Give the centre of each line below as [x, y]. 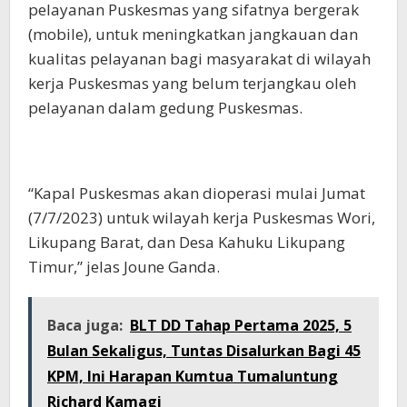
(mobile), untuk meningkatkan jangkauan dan [193, 34]
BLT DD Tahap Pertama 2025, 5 [241, 325]
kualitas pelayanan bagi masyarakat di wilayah [199, 59]
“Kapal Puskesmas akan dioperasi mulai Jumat [197, 193]
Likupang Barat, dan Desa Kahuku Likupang [187, 242]
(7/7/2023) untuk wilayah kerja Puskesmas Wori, [202, 218]
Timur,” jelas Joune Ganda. [124, 267]
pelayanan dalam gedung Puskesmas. [165, 108]
